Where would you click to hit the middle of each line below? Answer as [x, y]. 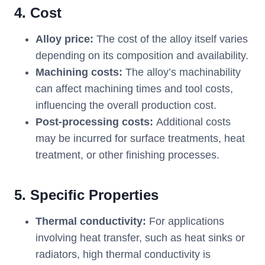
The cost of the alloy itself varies [171, 39]
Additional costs [193, 122]
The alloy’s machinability [183, 72]
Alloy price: [64, 39]
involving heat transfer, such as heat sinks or [140, 238]
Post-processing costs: [96, 122]
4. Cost [38, 13]
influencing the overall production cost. [126, 106]
